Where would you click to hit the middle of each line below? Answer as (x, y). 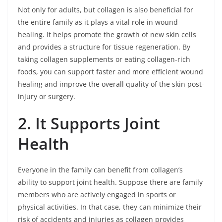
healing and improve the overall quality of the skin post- (111, 84)
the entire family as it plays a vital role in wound (98, 22)
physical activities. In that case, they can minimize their (110, 207)
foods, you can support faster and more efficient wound (111, 72)
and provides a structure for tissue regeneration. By (104, 47)
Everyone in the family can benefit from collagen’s (100, 170)
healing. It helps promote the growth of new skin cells (107, 35)
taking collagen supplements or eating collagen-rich (104, 59)
